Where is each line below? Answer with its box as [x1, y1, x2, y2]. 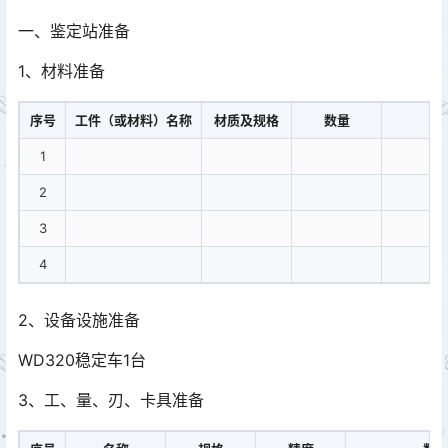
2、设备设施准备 [18, 310, 140, 330]
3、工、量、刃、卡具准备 [18, 390, 204, 410]
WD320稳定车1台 [18, 350, 146, 370]
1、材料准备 [18, 61, 105, 81]
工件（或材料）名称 [75, 112, 192, 128]
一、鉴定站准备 [18, 21, 130, 41]
